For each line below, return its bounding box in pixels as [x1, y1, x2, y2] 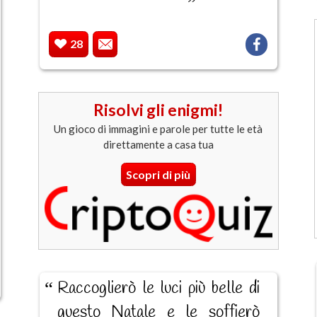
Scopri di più [126, 167, 191, 181]
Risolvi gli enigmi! [93, 99, 224, 120]
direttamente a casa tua [103, 138, 214, 151]
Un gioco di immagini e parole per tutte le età [54, 122, 263, 136]
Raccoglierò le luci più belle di [57, 277, 260, 299]
